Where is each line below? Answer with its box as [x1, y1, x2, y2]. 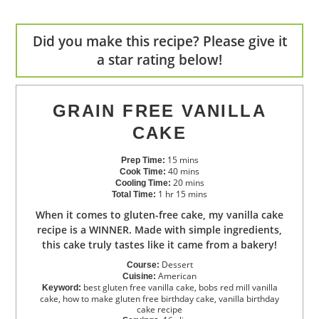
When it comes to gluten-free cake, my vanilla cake [36, 208, 45, 222]
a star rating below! [97, 51, 222, 70]
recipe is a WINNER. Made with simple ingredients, [37, 223, 282, 237]
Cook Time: [120, 167, 166, 177]
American [158, 270, 197, 283]
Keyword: [41, 283, 81, 293]
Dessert [161, 258, 193, 271]
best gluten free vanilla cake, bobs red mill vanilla [83, 281, 278, 294]
